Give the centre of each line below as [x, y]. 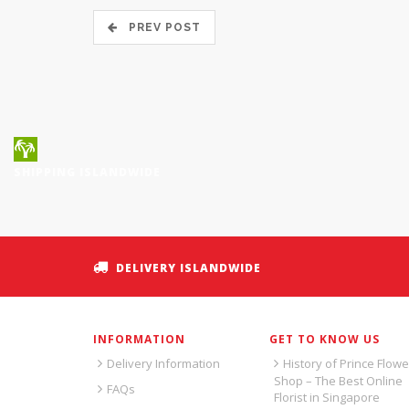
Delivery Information [163, 363]
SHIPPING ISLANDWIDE [87, 172]
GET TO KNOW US [324, 339]
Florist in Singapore [326, 397]
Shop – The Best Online [338, 380]
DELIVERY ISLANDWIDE [189, 267]
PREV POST [159, 27]
